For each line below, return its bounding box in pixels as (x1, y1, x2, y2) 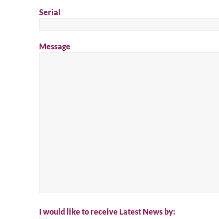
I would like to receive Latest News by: (39, 207, 175, 216)
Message (39, 42, 70, 51)
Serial (39, 7, 61, 17)
